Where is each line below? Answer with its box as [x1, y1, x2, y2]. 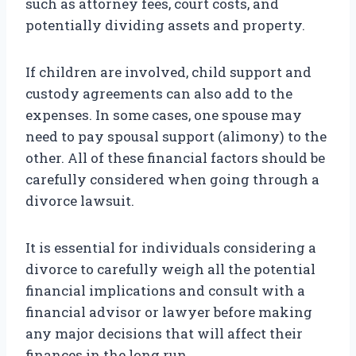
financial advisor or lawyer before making [25, 303, 312, 322]
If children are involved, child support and [25, 63, 311, 82]
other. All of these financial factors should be [25, 149, 325, 168]
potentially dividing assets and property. [25, 16, 305, 35]
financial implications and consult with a [25, 281, 305, 300]
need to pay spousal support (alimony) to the [25, 127, 327, 146]
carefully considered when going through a [25, 170, 319, 189]
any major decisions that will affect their [25, 324, 303, 343]
